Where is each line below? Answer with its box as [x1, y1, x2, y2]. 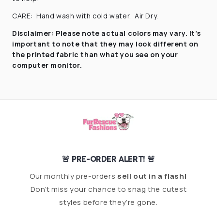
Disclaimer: [12, 28, 54, 38]
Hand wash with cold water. [36, 11, 131, 20]
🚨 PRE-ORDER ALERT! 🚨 [62, 154, 155, 164]
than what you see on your [80, 49, 178, 59]
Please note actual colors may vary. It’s [56, 28, 201, 38]
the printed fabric [12, 49, 79, 59]
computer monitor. [12, 60, 82, 70]
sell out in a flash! [117, 171, 187, 181]
